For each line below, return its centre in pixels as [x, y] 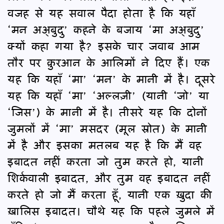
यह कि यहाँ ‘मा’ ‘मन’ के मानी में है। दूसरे [111, 78]
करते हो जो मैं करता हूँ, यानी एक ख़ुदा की [110, 194]
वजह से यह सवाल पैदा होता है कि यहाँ [102, 12]
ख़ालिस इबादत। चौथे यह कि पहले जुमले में [111, 210]
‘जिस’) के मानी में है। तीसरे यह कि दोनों [107, 111]
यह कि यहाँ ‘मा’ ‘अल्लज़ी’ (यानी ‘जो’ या [108, 95]
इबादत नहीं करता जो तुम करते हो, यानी [105, 161]
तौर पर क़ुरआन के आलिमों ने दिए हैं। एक [109, 62]
